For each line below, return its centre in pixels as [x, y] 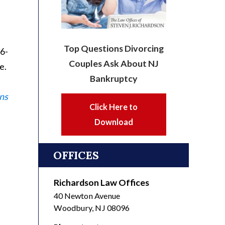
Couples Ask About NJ [114, 63]
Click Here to [114, 106]
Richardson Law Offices [101, 182]
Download [114, 122]
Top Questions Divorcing [114, 48]
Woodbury [73, 207]
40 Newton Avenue [87, 195]
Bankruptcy [114, 78]
